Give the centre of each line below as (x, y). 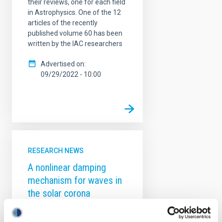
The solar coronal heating (67, 210)
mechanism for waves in (75, 180)
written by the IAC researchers (75, 43)
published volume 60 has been (75, 33)
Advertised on (62, 64)
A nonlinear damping (67, 167)
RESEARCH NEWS (56, 150)
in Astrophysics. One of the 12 (74, 12)
